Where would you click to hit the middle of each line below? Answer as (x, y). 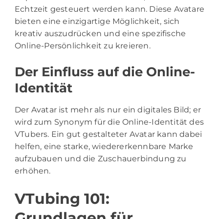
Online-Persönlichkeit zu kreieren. (83, 46)
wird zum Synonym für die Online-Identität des (109, 122)
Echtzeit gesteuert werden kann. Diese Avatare (110, 9)
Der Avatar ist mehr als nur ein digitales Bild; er (108, 110)
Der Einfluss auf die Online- (105, 72)
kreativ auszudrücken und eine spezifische (100, 34)
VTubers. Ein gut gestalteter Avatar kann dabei (109, 134)
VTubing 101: (62, 199)
